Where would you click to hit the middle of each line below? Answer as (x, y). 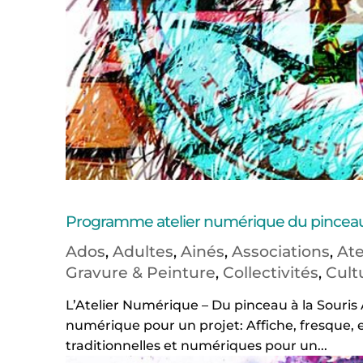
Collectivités (270, 273)
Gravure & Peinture (140, 273)
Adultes (143, 252)
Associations (280, 252)
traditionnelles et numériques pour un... (196, 346)
